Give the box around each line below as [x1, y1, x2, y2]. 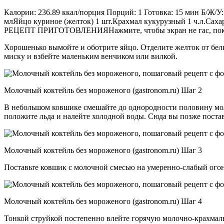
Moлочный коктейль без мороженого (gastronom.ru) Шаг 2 [4, 85, 202, 94]
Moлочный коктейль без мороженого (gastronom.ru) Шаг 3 [4, 145, 202, 154]
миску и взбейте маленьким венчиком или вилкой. [4, 51, 177, 60]
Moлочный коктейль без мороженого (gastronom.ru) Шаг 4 [4, 196, 202, 205]
